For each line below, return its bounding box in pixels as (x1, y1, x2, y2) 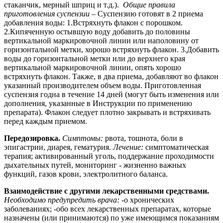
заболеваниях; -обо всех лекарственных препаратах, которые (4, 204, 211, 213)
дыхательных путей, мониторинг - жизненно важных (4, 160, 186, 169)
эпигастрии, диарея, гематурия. (4, 142, 113, 151)
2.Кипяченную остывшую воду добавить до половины (4, 27, 190, 36)
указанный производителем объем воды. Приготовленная (4, 81, 201, 90)
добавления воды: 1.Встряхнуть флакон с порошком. (4, 18, 183, 27)
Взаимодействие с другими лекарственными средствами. (4, 186, 209, 195)
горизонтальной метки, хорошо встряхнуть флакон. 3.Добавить (4, 45, 219, 54)
